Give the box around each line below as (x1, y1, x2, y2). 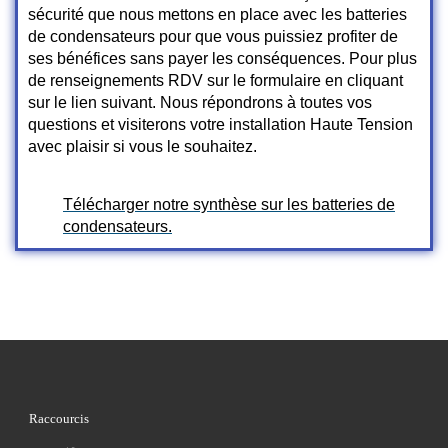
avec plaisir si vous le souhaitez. (28, 138, 257, 156)
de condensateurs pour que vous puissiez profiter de (28, 28, 398, 46)
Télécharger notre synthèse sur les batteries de (63, 196, 395, 214)
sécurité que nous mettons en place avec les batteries (28, 6, 407, 24)
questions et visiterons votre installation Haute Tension (28, 116, 413, 134)
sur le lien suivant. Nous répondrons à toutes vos (28, 94, 372, 112)
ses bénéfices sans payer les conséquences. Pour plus (28, 50, 417, 68)
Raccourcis (28, 411, 89, 427)
